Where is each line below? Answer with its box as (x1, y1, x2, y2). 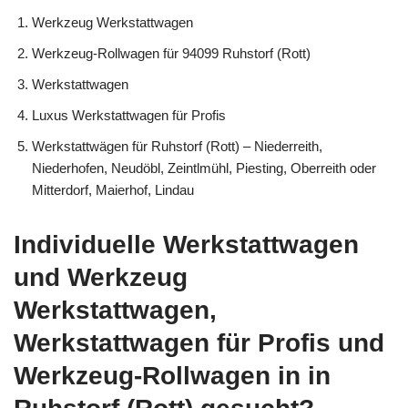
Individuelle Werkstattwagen (14, 229, 359, 259)
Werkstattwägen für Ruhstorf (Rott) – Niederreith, (32, 138, 322, 154)
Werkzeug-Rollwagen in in (14, 361, 331, 390)
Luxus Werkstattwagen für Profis (32, 107, 226, 123)
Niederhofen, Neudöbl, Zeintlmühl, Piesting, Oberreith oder (32, 159, 376, 176)
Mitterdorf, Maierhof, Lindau (32, 181, 194, 198)
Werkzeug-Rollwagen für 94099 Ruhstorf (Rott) (32, 45, 311, 61)
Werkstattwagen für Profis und (14, 328, 384, 357)
